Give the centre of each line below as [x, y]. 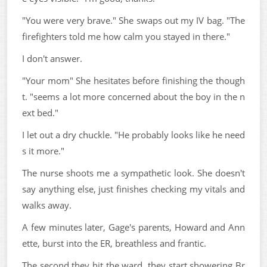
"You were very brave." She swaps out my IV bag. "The [133, 20]
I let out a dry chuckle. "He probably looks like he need [133, 134]
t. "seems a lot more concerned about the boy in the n [133, 96]
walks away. [47, 205]
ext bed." [40, 112]
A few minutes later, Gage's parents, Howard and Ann [133, 227]
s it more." [43, 150]
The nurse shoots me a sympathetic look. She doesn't [133, 173]
